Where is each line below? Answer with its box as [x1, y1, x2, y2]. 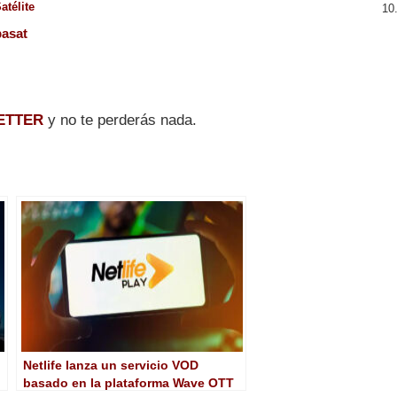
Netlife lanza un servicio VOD [23, 357, 198, 372]
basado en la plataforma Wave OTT [23, 375, 234, 390]
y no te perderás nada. [43, 111, 197, 128]
